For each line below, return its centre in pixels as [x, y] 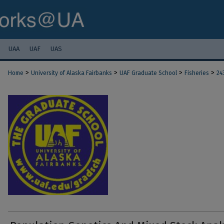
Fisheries [197, 73]
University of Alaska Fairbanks [71, 73]
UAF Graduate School [148, 73]
